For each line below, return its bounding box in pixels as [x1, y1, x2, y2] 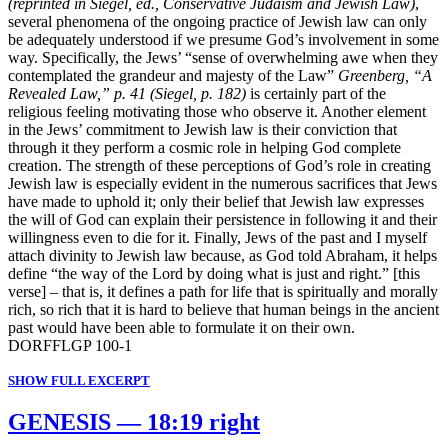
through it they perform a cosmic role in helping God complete [8, 139, 401, 157]
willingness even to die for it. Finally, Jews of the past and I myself [8, 229, 427, 247]
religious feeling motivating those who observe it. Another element [8, 103, 426, 121]
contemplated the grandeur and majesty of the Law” [8, 67, 338, 85]
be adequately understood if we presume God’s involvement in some [8, 31, 439, 49]
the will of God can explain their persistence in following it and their [8, 211, 437, 229]
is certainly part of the [246, 85, 386, 103]
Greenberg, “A [338, 67, 432, 85]
